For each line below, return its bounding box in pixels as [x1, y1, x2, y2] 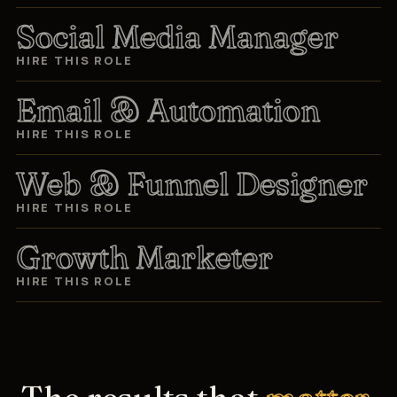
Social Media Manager [16, 16, 339, 56]
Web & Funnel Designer [16, 163, 368, 203]
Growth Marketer [16, 237, 273, 276]
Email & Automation [16, 90, 320, 129]
